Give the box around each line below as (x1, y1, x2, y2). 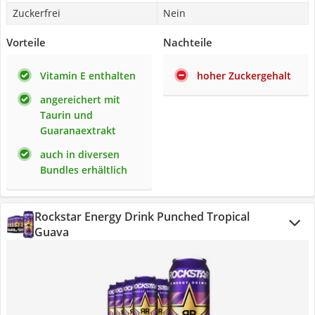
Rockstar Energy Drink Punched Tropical (34, 209, 250, 224)
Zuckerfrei (13, 6, 60, 20)
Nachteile (163, 35, 212, 49)
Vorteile (6, 35, 46, 49)
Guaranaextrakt (40, 124, 116, 137)
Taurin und (40, 108, 93, 122)
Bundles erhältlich (40, 163, 127, 176)
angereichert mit (40, 93, 120, 106)
